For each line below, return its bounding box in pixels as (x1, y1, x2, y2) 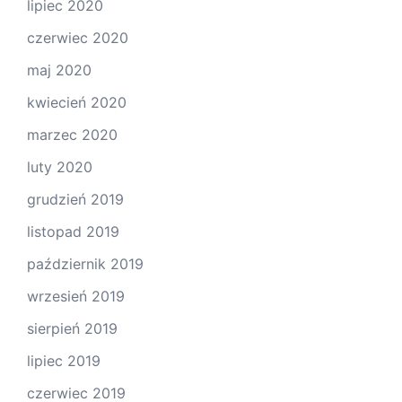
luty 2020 (27, 158, 92, 177)
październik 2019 (27, 255, 144, 274)
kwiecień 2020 (27, 93, 127, 112)
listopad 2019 (27, 223, 119, 241)
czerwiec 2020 (27, 29, 128, 48)
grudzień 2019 (27, 190, 124, 209)
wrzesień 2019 (27, 287, 125, 306)
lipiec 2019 (27, 352, 100, 371)
